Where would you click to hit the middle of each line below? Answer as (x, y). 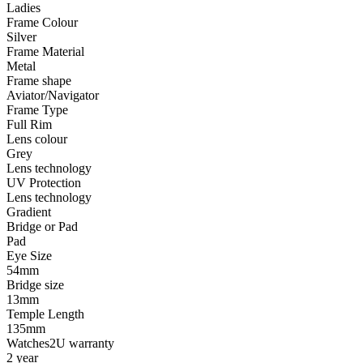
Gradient (29, 211)
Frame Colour (42, 22)
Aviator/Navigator (53, 95)
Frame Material (45, 51)
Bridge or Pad (42, 226)
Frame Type (37, 109)
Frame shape (39, 80)
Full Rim (29, 124)
